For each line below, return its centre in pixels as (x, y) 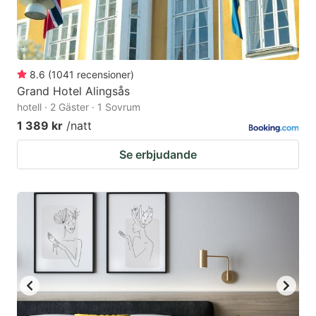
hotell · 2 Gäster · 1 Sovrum (79, 107)
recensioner (104, 74)
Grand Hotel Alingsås (73, 91)
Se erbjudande (158, 154)
